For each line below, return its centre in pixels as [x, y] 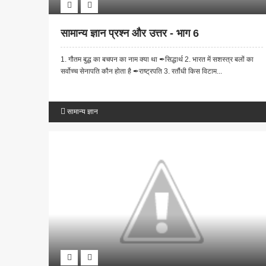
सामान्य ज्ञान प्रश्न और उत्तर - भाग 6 [130, 34]
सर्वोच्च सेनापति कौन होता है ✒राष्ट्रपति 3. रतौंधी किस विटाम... [141, 72]
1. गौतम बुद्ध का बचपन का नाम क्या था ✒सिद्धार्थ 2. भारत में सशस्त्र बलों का [157, 60]
